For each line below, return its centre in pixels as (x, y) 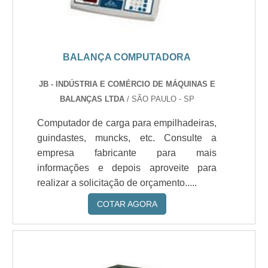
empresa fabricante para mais (127, 153)
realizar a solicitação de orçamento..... (117, 183)
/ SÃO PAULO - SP (159, 99)
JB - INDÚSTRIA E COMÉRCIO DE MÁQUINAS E (127, 84)
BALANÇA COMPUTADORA (127, 57)
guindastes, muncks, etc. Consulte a (127, 138)
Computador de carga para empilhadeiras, (127, 123)
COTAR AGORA (127, 204)
